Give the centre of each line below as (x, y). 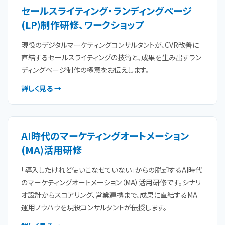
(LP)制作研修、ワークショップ (83, 24)
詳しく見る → (41, 88)
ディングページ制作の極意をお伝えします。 (85, 70)
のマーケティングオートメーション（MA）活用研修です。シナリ (111, 182)
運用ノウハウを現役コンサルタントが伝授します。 (94, 207)
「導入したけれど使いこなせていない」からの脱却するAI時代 (112, 170)
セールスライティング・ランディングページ (106, 10)
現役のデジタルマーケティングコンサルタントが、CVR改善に (110, 45)
